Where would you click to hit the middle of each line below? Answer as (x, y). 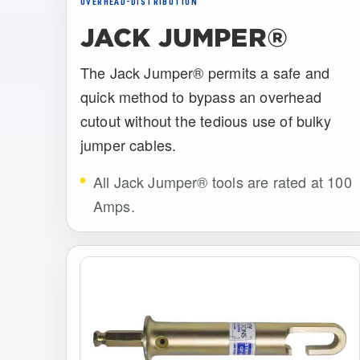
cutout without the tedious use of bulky (205, 121)
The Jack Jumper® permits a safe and (205, 72)
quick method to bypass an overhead (200, 96)
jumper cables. (128, 145)
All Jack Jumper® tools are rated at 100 (222, 182)
